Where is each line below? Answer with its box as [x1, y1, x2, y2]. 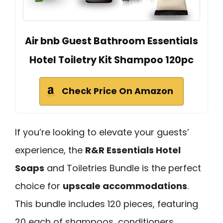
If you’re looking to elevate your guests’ [15, 125, 189, 138]
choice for [15, 179, 63, 192]
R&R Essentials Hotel [85, 143, 181, 156]
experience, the [15, 143, 85, 156]
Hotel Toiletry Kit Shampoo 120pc [29, 53, 194, 67]
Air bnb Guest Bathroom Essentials [25, 34, 198, 48]
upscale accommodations [63, 179, 187, 192]
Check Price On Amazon [62, 85, 173, 97]
